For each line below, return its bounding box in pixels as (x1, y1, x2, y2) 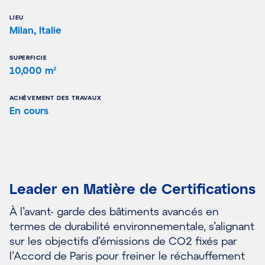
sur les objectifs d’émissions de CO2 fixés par (9, 234, 237, 247)
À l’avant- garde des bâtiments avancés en (9, 204, 219, 218)
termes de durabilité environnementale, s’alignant (9, 219, 254, 232)
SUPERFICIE (9, 53, 47, 61)
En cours (9, 104, 49, 116)
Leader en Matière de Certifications (9, 179, 256, 197)
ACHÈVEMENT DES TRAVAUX (9, 93, 102, 101)
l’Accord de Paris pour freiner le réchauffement (9, 248, 245, 262)
